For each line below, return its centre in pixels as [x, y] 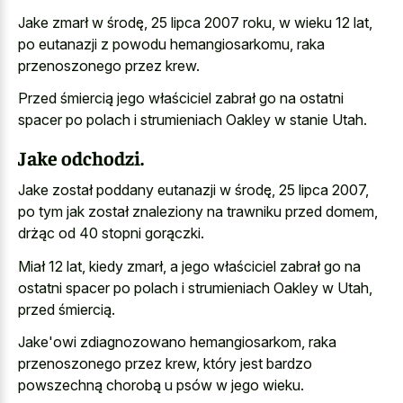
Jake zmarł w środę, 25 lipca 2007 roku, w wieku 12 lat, [195, 22]
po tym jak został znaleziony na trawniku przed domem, [198, 212]
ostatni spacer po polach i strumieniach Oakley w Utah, [195, 287]
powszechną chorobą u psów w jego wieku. [161, 385]
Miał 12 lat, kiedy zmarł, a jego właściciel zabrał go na [189, 266]
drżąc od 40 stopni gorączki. [111, 233]
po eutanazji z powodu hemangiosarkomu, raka [171, 44]
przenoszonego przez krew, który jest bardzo [165, 364]
